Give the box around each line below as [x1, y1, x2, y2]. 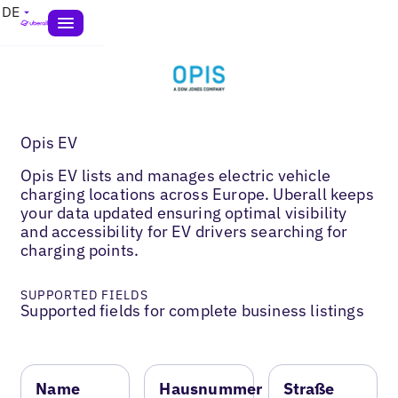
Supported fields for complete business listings [20, 299, 364, 321]
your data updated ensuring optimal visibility [20, 202, 347, 223]
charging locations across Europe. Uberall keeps [20, 183, 374, 204]
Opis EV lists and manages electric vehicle [20, 164, 330, 186]
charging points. [20, 239, 139, 260]
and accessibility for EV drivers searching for [20, 220, 348, 242]
